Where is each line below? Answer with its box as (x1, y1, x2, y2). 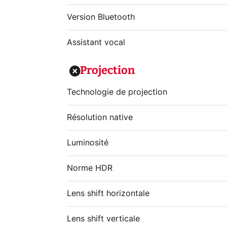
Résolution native (67, 113, 133, 122)
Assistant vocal (67, 39, 125, 47)
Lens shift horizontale (67, 190, 149, 198)
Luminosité (67, 139, 108, 147)
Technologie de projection (67, 88, 167, 96)
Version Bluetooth (67, 13, 135, 21)
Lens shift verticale (67, 215, 140, 223)
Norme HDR (67, 164, 112, 172)
